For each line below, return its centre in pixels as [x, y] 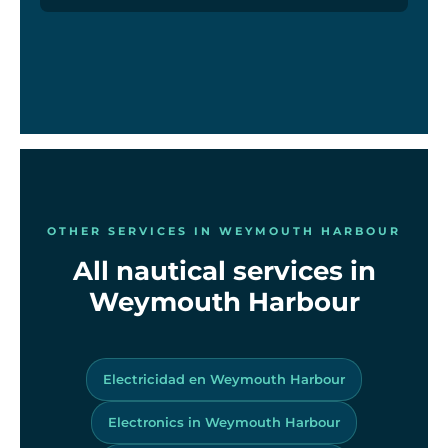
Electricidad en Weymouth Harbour [224, 378]
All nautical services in [224, 270]
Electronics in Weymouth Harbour [224, 421]
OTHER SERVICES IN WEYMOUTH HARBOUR [224, 230]
